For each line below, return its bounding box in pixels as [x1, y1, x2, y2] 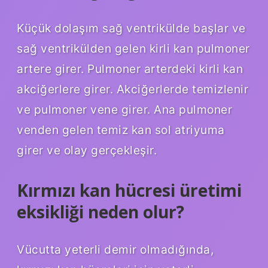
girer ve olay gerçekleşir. [17, 142, 157, 157]
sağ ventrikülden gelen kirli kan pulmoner [17, 41, 250, 56]
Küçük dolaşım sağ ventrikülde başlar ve [17, 20, 246, 35]
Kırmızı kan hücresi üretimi [17, 178, 242, 202]
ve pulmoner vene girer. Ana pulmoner [17, 102, 232, 117]
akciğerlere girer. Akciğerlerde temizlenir [17, 81, 248, 96]
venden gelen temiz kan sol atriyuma [17, 122, 225, 137]
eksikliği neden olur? [17, 200, 184, 223]
